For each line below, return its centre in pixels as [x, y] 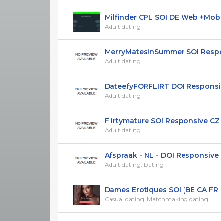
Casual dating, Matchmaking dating [156, 199]
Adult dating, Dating [134, 164]
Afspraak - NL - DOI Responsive [162, 155]
